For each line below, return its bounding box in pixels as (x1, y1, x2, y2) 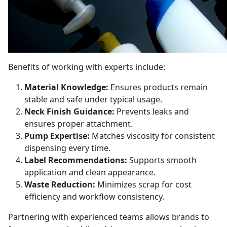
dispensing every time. (24, 142, 110, 154)
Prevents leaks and (115, 106, 189, 117)
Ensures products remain (108, 82, 208, 93)
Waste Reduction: (24, 179, 95, 190)
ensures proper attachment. (24, 118, 133, 129)
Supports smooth (127, 155, 197, 166)
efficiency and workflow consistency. (24, 191, 164, 202)
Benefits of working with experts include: (8, 61, 165, 72)
